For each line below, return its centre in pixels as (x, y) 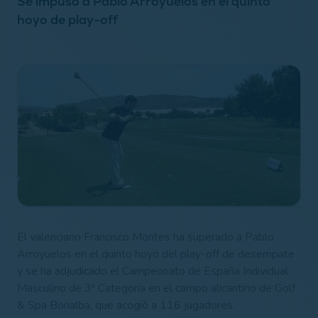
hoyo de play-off (67, 19)
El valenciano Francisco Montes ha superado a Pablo (146, 237)
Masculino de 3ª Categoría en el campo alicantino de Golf (156, 288)
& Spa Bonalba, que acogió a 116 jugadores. (126, 305)
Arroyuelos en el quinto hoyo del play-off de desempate (156, 254)
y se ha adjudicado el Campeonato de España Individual (153, 271)
